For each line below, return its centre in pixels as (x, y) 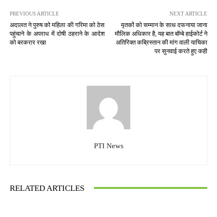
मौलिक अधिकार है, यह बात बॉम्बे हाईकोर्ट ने (161, 33)
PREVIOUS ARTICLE (34, 13)
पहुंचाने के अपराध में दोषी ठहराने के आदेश (57, 33)
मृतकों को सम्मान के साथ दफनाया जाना (164, 25)
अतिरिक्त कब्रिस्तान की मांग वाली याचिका (161, 42)
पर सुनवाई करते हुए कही (181, 51)
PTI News (108, 146)
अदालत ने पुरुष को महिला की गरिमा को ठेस (57, 25)
